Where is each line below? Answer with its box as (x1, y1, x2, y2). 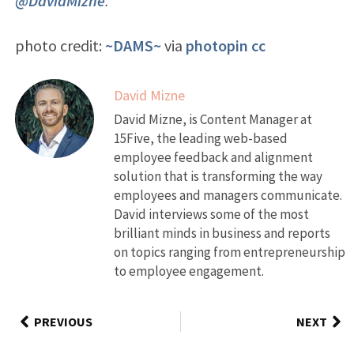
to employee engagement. (113, 262, 264, 280)
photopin (185, 35, 248, 55)
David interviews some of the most (113, 205, 309, 223)
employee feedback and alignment (113, 148, 313, 166)
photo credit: (14, 35, 105, 55)
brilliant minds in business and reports (113, 224, 330, 242)
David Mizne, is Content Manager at (113, 110, 312, 128)
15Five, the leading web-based (113, 129, 288, 147)
